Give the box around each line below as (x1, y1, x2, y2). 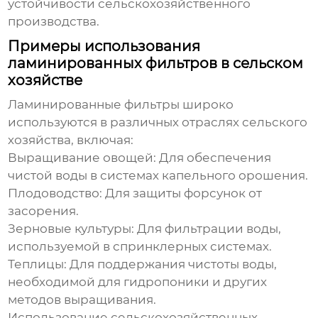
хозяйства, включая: (8, 133, 134, 148)
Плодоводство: (8, 186, 103, 201)
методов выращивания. (8, 292, 157, 307)
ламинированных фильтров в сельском (8, 55, 304, 72)
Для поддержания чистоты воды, (67, 257, 278, 272)
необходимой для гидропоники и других (8, 275, 268, 290)
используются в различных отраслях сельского (8, 115, 308, 130)
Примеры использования (8, 38, 201, 55)
